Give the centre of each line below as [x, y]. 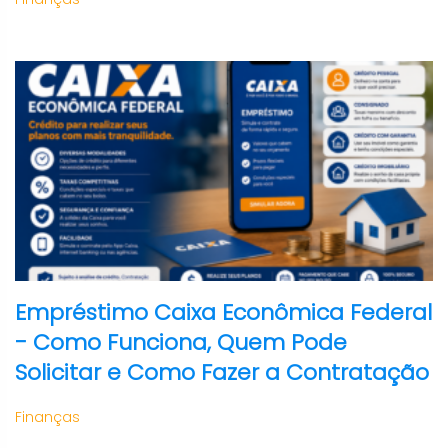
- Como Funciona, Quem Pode [181, 342]
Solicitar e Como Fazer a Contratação [222, 372]
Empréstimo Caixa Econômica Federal [223, 312]
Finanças [47, 417]
